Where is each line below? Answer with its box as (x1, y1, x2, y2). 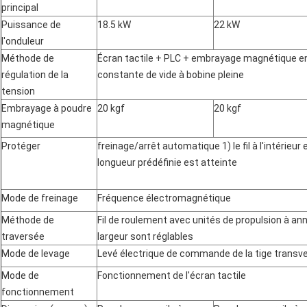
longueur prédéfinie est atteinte (97, 157, 237, 169)
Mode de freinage (1, 193, 78, 204)
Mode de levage (1, 248, 70, 260)
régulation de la (1, 69, 69, 81)
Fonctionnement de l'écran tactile (97, 270, 246, 282)
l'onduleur (1, 36, 44, 47)
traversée (1, 231, 45, 243)
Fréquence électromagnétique (97, 193, 231, 204)
